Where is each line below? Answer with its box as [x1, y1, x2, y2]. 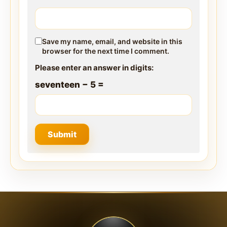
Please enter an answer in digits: [35, 62, 154, 72]
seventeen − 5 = [35, 79, 104, 90]
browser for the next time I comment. [42, 46, 169, 55]
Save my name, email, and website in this [42, 36, 182, 46]
